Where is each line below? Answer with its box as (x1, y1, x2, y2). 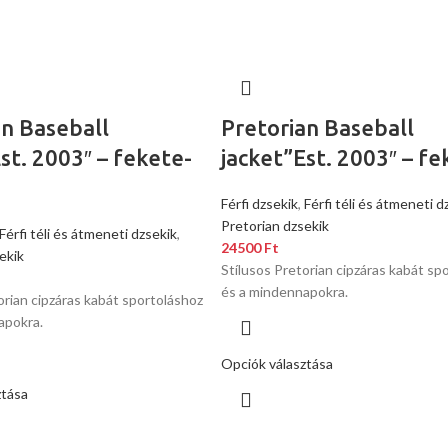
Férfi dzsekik (220, 195, 298, 212)
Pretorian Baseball (220, 115, 414, 140)
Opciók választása (220, 355, 333, 372)
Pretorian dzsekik (220, 217, 329, 234)
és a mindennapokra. (220, 283, 348, 300)
